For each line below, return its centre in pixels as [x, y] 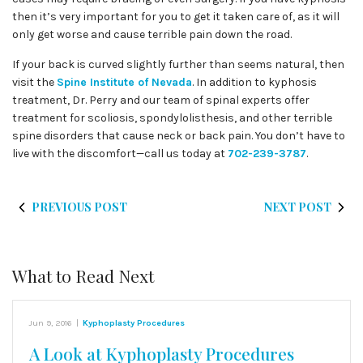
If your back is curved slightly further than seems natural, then [178, 64]
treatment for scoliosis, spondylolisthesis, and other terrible [172, 118]
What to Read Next [83, 275]
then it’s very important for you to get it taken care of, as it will [176, 17]
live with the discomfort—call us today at [120, 154]
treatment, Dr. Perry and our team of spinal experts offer [161, 100]
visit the [34, 82]
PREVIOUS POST [79, 207]
